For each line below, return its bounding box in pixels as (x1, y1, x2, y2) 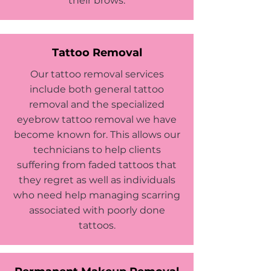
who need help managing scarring (13, 189, 180, 201)
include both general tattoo (30, 83, 164, 95)
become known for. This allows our (13, 129, 180, 140)
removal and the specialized (29, 99, 165, 110)
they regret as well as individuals (18, 174, 175, 186)
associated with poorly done (28, 204, 165, 216)
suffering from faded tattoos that (17, 159, 177, 171)
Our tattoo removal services (30, 68, 164, 80)
